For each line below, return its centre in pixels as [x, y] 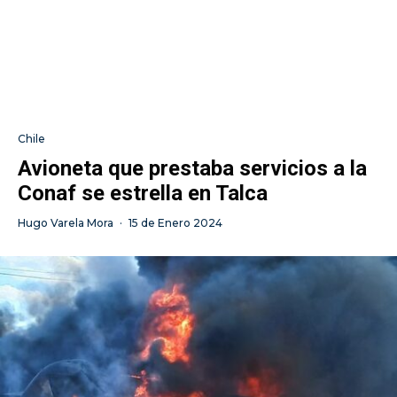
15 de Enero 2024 [175, 222]
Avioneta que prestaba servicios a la [192, 168]
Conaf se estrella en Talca [143, 193]
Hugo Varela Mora [66, 222]
